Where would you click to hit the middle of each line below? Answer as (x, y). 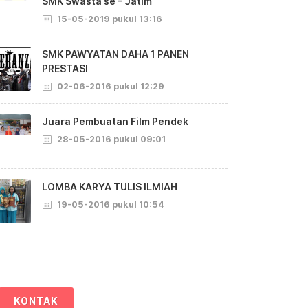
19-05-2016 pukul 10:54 (110, 204)
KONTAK (36, 300)
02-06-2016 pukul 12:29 (110, 86)
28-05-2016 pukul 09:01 (110, 139)
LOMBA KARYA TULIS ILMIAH (110, 186)
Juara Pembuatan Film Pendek (115, 121)
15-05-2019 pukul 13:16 (109, 19)
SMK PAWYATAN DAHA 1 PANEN (115, 54)
